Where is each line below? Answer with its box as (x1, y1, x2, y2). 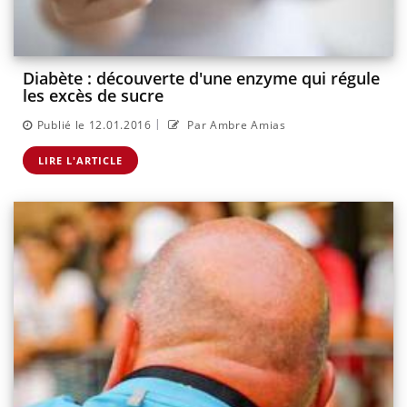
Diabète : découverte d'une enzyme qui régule (23, 67, 380, 90)
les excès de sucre (23, 84, 164, 107)
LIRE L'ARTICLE (38, 153, 123, 167)
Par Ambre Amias (184, 116, 286, 133)
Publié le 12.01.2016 (36, 116, 152, 133)
